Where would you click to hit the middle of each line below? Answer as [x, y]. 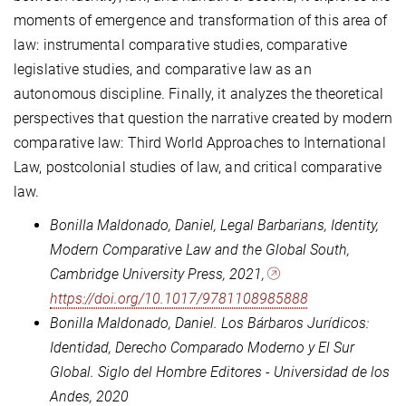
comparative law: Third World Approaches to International [200, 143]
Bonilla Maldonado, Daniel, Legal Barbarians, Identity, [214, 226]
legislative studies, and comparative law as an [163, 70]
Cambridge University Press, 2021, [159, 275]
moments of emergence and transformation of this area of [201, 21]
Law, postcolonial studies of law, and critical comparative [198, 168]
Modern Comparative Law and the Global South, [200, 250]
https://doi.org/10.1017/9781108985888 [179, 299]
